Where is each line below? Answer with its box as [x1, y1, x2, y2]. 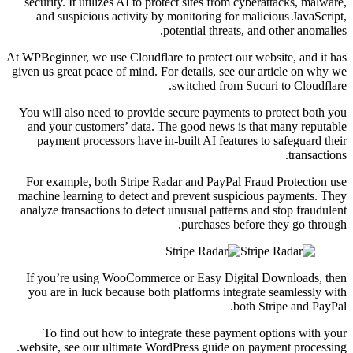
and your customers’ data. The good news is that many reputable [28, 119, 347, 133]
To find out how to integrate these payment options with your [43, 325, 347, 340]
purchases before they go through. [181, 217, 347, 231]
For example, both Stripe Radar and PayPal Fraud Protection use [26, 174, 347, 188]
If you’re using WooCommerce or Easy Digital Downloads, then [26, 270, 347, 284]
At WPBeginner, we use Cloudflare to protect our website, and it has [6, 50, 347, 64]
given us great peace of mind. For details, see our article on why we [12, 64, 347, 78]
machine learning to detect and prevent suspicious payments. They [18, 188, 347, 203]
